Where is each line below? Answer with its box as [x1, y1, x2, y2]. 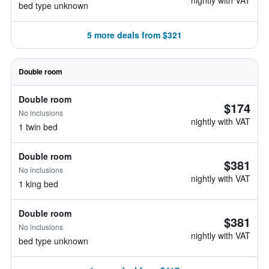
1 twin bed [19, 121, 58, 133]
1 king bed [19, 178, 58, 190]
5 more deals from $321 [87, 29, 182, 41]
